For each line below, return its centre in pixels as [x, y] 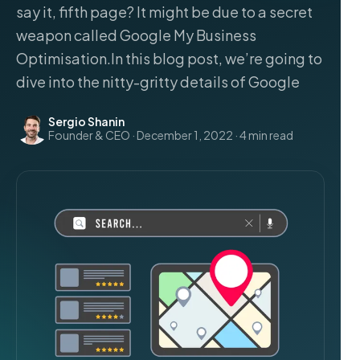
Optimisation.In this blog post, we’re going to [169, 58]
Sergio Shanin [86, 121]
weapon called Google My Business [136, 35]
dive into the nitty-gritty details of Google [158, 82]
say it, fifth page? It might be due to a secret [164, 12]
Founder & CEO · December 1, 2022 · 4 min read [171, 135]
